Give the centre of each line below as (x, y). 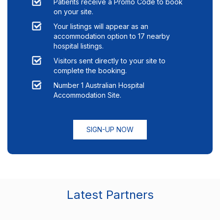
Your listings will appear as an (101, 27)
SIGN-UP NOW (110, 130)
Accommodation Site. (87, 95)
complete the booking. (90, 71)
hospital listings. (79, 46)
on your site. (73, 12)
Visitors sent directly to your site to (110, 61)
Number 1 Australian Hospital (99, 85)
